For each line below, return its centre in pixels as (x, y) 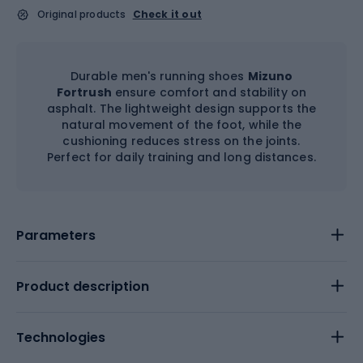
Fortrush (84, 92)
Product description (83, 286)
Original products (82, 14)
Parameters (56, 235)
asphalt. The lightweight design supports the (181, 108)
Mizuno (270, 76)
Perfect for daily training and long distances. (181, 157)
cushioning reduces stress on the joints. (181, 141)
